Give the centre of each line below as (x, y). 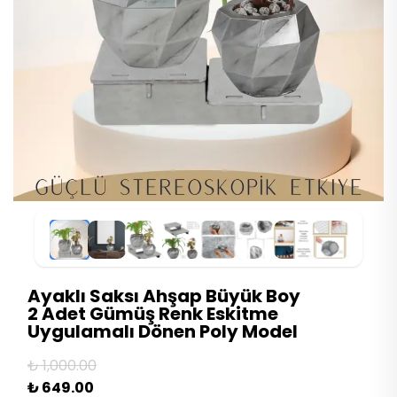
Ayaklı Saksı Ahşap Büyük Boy (164, 296)
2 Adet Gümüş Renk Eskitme (153, 314)
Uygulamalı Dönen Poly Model (163, 332)
